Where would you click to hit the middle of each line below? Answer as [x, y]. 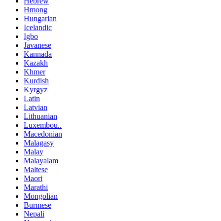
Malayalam [41, 160]
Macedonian [43, 134]
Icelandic [38, 27]
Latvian [36, 107]
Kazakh [36, 63]
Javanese [37, 45]
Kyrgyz [36, 89]
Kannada [38, 54]
